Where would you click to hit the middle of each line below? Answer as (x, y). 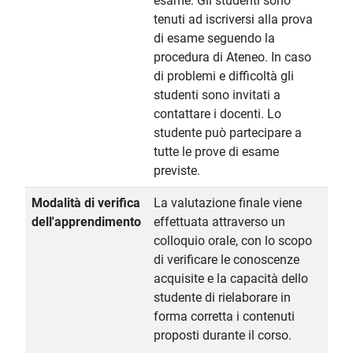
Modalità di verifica (86, 203)
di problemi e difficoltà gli (224, 76)
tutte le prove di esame (216, 152)
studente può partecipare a (228, 133)
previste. (177, 171)
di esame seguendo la (214, 39)
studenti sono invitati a (217, 95)
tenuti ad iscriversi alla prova (233, 20)
